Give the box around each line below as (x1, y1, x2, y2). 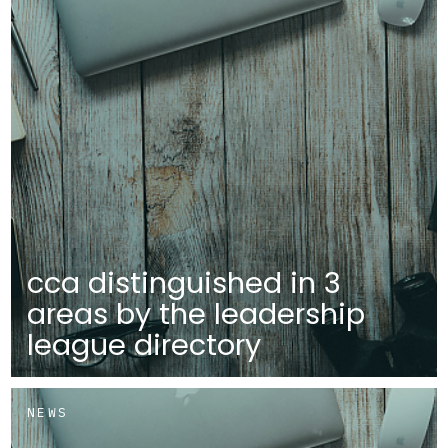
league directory (27, 325, 262, 366)
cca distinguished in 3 (27, 263, 342, 304)
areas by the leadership (27, 294, 366, 335)
